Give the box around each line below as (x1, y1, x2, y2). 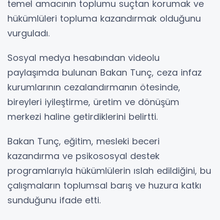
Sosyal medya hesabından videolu (7, 52, 160, 64)
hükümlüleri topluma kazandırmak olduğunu (7, 12, 201, 25)
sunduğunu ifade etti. (7, 194, 101, 207)
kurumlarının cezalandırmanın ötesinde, (7, 81, 180, 94)
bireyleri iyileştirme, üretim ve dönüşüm (7, 96, 179, 109)
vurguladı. (7, 27, 50, 40)
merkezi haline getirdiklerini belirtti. (7, 110, 158, 123)
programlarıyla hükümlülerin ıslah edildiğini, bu (7, 165, 211, 177)
